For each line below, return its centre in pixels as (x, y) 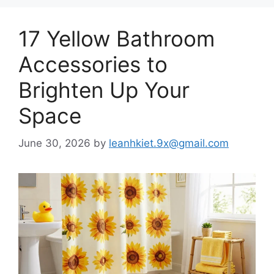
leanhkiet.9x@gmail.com (169, 143)
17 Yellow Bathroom (117, 39)
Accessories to (93, 64)
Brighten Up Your (104, 90)
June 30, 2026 (54, 143)
